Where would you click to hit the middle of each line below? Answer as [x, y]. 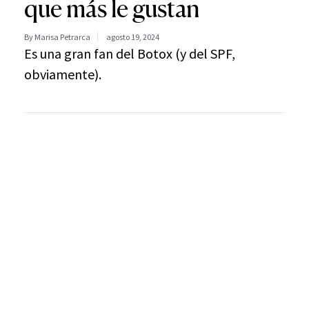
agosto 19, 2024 [133, 37]
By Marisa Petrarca [57, 37]
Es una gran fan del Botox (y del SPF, [130, 53]
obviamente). [63, 74]
